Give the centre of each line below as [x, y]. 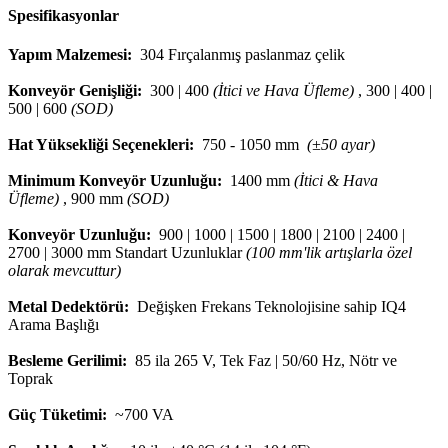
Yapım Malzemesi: [70, 54]
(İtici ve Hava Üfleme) [283, 90]
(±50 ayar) [341, 144]
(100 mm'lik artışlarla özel [329, 252]
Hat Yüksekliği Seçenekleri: [101, 144]
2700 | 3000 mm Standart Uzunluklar [127, 252]
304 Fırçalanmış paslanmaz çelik [238, 54]
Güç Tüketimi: [57, 414]
